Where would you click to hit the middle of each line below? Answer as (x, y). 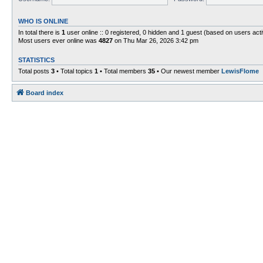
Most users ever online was (58, 40)
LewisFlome (240, 71)
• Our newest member (188, 71)
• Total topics (75, 71)
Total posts (35, 71)
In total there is (40, 32)
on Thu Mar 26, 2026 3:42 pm (156, 40)
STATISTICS (36, 60)
